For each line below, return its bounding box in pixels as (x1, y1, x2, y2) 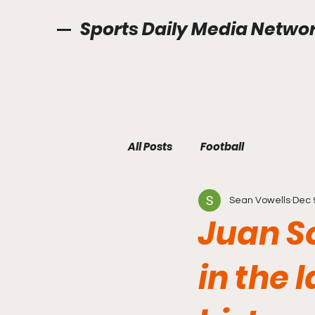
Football (200, 139, 244, 154)
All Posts (128, 139, 172, 154)
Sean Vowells (229, 195, 290, 205)
